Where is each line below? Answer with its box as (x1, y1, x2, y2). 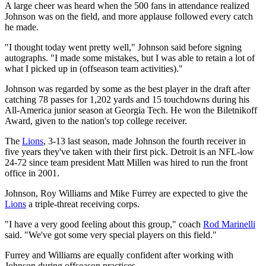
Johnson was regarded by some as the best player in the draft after (5, 83, 250, 94)
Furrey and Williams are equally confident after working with (5, 249, 233, 260)
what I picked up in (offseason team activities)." (5, 63, 183, 74)
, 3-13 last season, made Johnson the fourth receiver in (43, 135, 246, 146)
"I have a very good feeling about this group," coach (5, 218, 203, 229)
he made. (5, 21, 39, 32)
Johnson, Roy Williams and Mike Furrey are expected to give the (5, 188, 248, 198)
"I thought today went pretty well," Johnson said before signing (5, 42, 242, 52)
